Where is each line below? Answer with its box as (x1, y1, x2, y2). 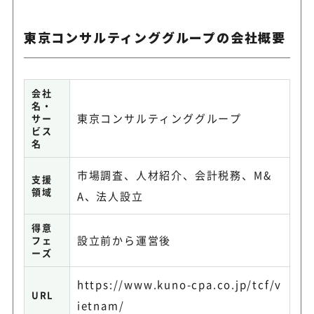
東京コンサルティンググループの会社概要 (23, 27, 286, 46)
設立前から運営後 (76, 232, 172, 247)
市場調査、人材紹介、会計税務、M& (76, 167, 272, 182)
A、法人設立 (76, 188, 144, 203)
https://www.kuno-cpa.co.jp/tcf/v (76, 276, 282, 292)
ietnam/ (76, 297, 125, 313)
